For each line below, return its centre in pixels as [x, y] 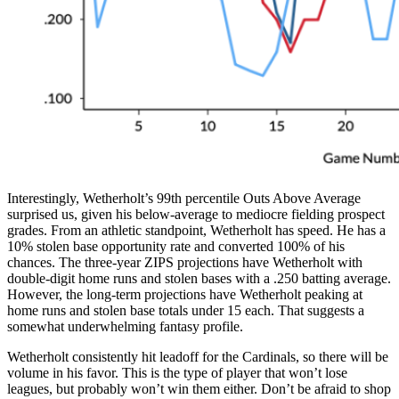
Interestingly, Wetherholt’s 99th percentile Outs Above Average [184, 199]
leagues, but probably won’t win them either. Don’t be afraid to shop [199, 389]
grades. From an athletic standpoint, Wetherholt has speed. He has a [196, 231]
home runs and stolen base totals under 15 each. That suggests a [186, 311]
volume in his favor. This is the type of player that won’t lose [177, 373]
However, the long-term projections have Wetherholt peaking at [185, 295]
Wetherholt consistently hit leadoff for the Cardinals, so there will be [198, 357]
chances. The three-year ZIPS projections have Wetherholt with [185, 263]
